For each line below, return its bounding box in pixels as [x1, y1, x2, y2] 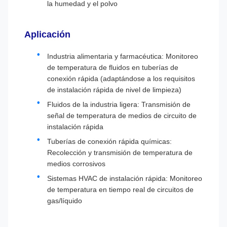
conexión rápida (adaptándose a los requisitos [47, 74, 195, 83]
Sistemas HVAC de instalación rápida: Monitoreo [47, 174, 202, 182]
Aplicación [24, 29, 70, 40]
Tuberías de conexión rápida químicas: [47, 137, 172, 145]
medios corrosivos [47, 160, 105, 168]
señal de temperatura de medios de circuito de [47, 111, 197, 120]
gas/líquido [47, 197, 82, 205]
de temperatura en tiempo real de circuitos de [47, 185, 194, 194]
